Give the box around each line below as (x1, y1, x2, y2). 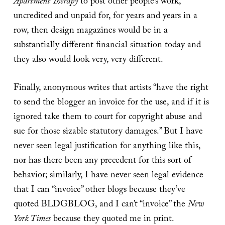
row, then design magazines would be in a (13, 23, 168, 39)
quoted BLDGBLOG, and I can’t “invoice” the (13, 197, 188, 213)
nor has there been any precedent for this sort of (13, 153, 191, 169)
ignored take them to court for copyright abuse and (13, 109, 202, 126)
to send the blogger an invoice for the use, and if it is (13, 95, 209, 111)
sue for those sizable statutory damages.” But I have (13, 124, 203, 140)
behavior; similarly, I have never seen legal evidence (13, 168, 203, 184)
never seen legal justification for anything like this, (13, 139, 200, 155)
